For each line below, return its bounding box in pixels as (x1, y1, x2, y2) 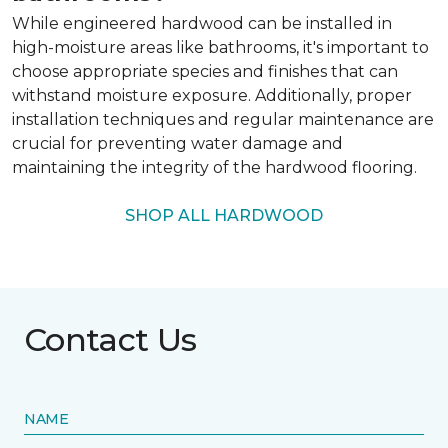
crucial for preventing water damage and (12, 133, 343, 153)
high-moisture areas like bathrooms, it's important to (12, 37, 429, 57)
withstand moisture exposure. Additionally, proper (12, 85, 412, 105)
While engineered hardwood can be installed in (12, 13, 392, 33)
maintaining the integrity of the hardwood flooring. (12, 157, 417, 177)
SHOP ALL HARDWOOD (125, 205, 323, 225)
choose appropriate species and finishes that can (12, 61, 398, 81)
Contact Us (24, 319, 197, 359)
